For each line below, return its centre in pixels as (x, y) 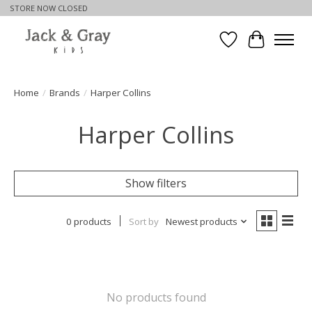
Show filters (156, 183)
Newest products (201, 221)
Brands (65, 92)
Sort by (143, 221)
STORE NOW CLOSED (48, 8)
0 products (88, 221)
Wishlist (249, 47)
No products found (156, 297)
